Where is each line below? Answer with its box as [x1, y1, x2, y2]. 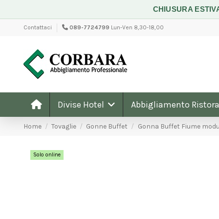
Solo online [33, 151, 61, 158]
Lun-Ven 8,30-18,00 [110, 24, 164, 31]
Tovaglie [51, 122, 76, 131]
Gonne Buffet [86, 122, 128, 131]
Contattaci [23, 24, 52, 31]
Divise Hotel [57, 99, 106, 110]
